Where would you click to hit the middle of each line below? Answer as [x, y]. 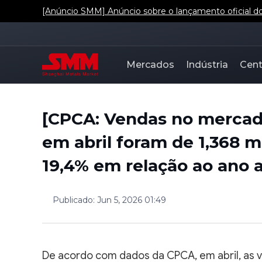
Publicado [73, 200]
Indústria [207, 65]
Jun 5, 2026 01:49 [132, 200]
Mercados [150, 65]
